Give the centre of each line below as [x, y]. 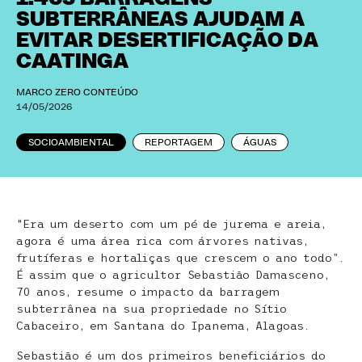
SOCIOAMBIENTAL [71, 142]
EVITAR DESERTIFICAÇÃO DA [167, 40]
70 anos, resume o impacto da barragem [148, 292]
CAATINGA [72, 61]
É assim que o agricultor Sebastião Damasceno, [173, 275]
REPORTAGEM [179, 142]
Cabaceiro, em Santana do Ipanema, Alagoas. [163, 326]
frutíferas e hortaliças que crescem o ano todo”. [181, 258]
